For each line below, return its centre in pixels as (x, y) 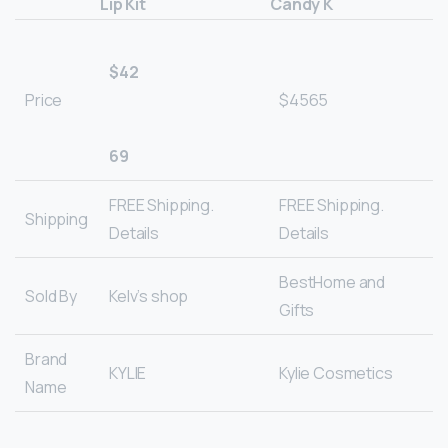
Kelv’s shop (149, 296)
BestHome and (332, 282)
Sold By (51, 296)
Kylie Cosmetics (336, 373)
